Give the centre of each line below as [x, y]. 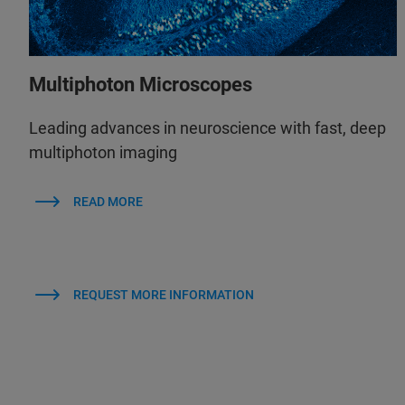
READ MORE [108, 202]
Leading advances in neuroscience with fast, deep [207, 128]
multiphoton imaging [103, 153]
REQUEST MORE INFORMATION [163, 295]
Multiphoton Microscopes [141, 85]
